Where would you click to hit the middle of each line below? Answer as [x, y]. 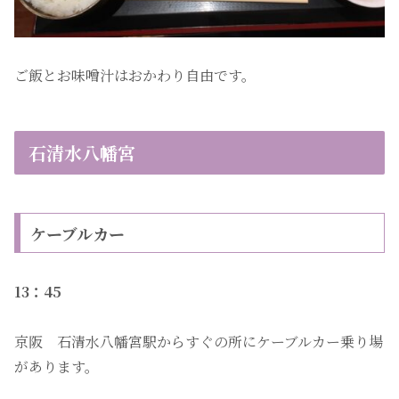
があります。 [57, 367]
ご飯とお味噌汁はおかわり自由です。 [135, 75]
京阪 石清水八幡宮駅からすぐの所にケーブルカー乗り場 [199, 342]
